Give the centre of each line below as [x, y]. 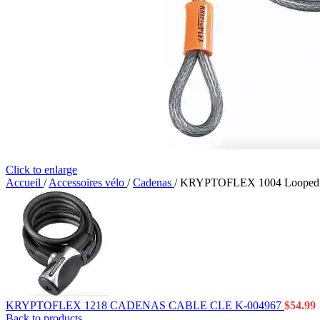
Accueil [25, 182]
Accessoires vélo [88, 182]
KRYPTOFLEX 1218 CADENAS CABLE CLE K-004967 [145, 305]
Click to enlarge [41, 170]
